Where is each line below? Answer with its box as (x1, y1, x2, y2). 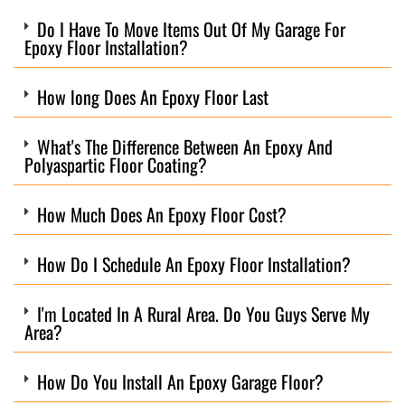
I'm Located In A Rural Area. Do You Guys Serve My (36, 299, 370, 327)
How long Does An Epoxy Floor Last (36, 82, 268, 110)
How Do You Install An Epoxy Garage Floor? (36, 367, 324, 395)
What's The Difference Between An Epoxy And (36, 132, 333, 160)
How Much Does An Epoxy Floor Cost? (36, 200, 287, 228)
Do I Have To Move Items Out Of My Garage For (36, 14, 345, 42)
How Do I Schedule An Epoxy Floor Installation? (36, 250, 351, 278)
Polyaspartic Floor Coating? (24, 150, 207, 178)
